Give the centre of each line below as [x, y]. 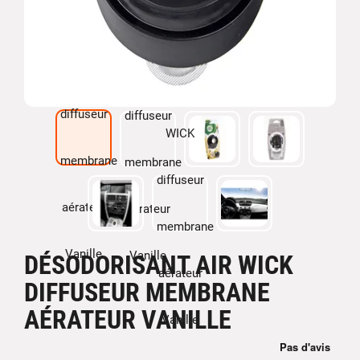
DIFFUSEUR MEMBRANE [147, 292]
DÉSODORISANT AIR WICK [159, 265]
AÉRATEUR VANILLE [128, 320]
